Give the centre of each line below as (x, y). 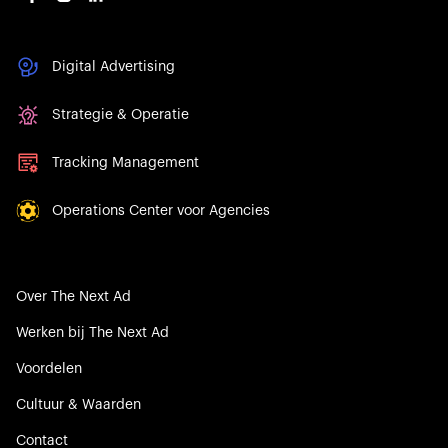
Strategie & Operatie (120, 115)
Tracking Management (125, 163)
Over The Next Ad (73, 297)
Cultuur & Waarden (78, 405)
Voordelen (49, 369)
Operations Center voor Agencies (161, 211)
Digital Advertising (113, 67)
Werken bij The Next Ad (92, 333)
